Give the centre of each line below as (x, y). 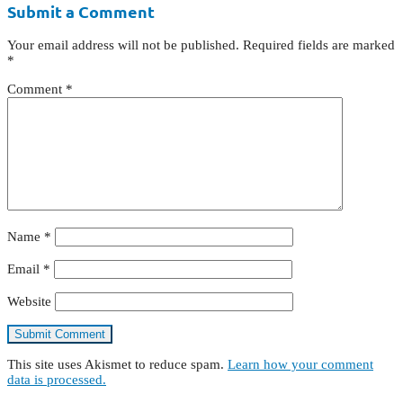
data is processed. (57, 379)
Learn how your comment (300, 364)
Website (29, 301)
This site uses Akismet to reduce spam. (117, 364)
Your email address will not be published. (123, 45)
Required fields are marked (319, 45)
